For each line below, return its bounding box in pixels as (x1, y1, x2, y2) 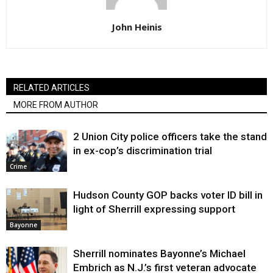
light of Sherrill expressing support (73, 203, 235, 216)
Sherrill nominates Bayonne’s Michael (73, 247, 246, 260)
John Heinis (111, 21, 162, 34)
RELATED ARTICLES (13, 83, 90, 93)
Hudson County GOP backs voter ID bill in (73, 189, 263, 202)
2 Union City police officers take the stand (73, 130, 267, 143)
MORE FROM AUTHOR (13, 100, 98, 110)
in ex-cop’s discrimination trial (73, 144, 212, 157)
